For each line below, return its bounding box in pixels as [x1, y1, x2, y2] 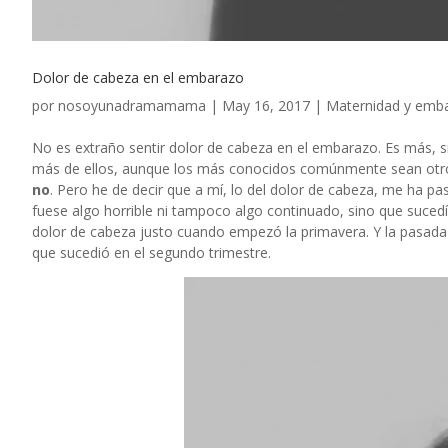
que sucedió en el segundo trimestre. [32, 242, 271, 262]
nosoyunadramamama [58, 95, 206, 115]
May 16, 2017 [222, 95, 310, 115]
